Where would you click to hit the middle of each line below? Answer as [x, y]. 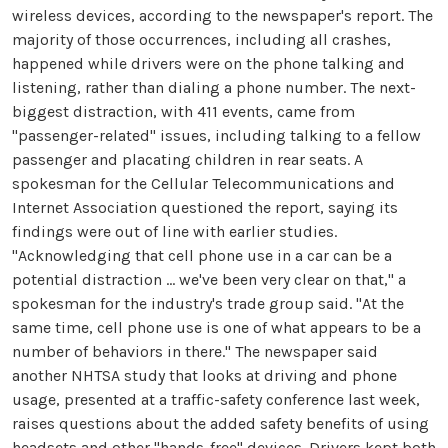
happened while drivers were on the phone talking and [208, 63]
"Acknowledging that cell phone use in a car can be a [202, 255]
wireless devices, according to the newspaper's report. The [222, 15]
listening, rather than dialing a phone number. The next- [214, 87]
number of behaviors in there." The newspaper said [195, 351]
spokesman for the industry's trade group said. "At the [208, 303]
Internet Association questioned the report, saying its [205, 207]
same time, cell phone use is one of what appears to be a [216, 327]
